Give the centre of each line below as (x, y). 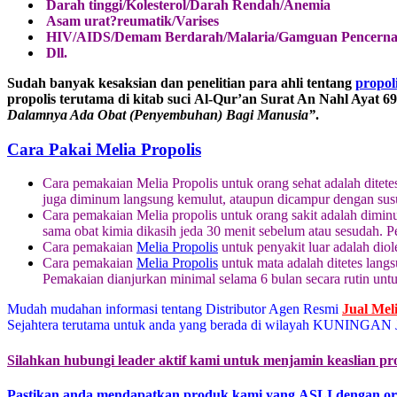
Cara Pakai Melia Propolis (104, 149)
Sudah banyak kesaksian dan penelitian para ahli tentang (181, 82)
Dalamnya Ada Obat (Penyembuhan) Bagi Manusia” (161, 114)
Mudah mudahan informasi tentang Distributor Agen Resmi (175, 309)
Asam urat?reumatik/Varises (131, 20)
